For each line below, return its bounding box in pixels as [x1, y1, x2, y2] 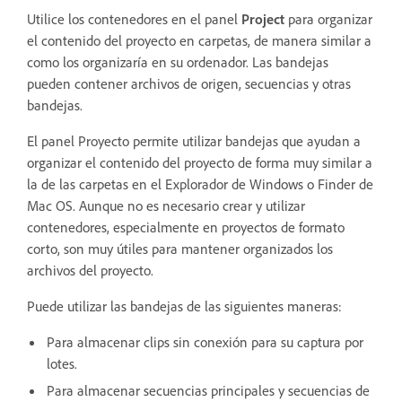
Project [241, 10, 284, 29]
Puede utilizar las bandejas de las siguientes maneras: [27, 297, 342, 316]
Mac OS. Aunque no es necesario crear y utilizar [27, 197, 305, 215]
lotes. [47, 354, 77, 373]
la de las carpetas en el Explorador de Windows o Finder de [27, 175, 373, 194]
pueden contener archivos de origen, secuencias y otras [27, 74, 351, 93]
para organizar [284, 10, 372, 29]
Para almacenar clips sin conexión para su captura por [47, 333, 363, 352]
